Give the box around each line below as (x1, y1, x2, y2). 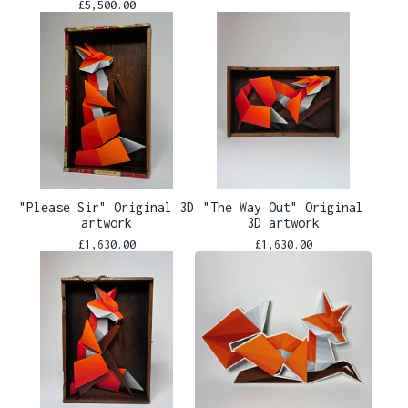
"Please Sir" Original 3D (19, 199, 194, 215)
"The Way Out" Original (203, 199, 363, 215)
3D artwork (247, 214, 320, 230)
